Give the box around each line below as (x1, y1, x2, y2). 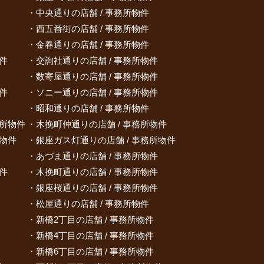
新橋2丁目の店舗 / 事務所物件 (36, 214, 154, 225)
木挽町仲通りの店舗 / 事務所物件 (36, 119, 167, 129)
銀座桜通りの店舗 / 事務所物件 (36, 183, 158, 193)
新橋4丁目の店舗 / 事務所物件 (36, 230, 154, 240)
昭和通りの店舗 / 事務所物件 (36, 103, 149, 113)
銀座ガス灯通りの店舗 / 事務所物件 (36, 135, 176, 145)
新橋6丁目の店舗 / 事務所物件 (36, 246, 154, 256)
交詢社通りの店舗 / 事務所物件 (36, 55, 158, 65)
